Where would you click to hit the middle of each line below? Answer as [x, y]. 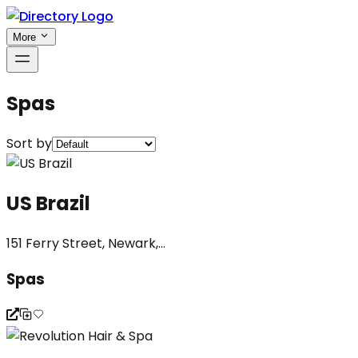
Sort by [29, 143]
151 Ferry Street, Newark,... [86, 243]
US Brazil [48, 203]
